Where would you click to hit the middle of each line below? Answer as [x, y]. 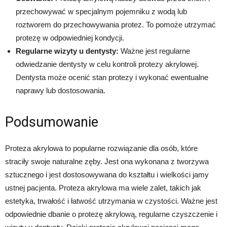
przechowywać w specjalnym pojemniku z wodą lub [101, 11]
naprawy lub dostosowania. [61, 90]
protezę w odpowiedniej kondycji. [70, 37]
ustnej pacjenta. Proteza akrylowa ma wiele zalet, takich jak [103, 187]
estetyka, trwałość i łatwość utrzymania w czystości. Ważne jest [111, 201]
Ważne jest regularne [154, 51]
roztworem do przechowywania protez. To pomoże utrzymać [116, 24]
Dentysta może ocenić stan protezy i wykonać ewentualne [112, 77]
